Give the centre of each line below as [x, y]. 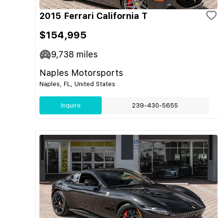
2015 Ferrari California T [93, 16]
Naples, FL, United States [77, 84]
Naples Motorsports [81, 73]
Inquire [71, 105]
